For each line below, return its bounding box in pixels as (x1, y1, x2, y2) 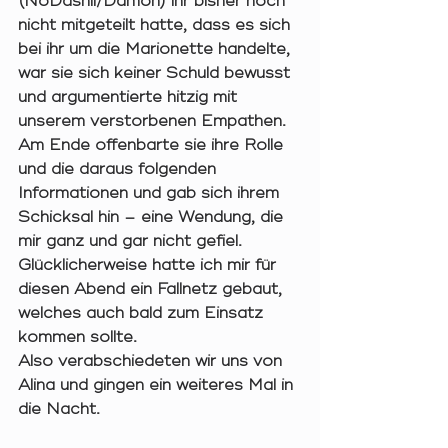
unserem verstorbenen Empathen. (18, 111, 291, 132)
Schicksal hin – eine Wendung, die (18, 207, 288, 228)
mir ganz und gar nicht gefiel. (18, 231, 247, 252)
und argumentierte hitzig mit (18, 87, 242, 108)
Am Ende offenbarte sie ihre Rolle (18, 135, 288, 156)
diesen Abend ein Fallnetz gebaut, (18, 279, 287, 300)
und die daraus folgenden (18, 159, 221, 180)
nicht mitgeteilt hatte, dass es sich (18, 15, 295, 36)
